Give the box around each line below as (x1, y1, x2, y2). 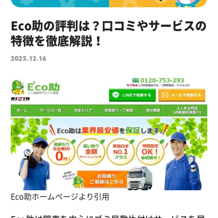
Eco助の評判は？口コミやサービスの (10, 16, 207, 34)
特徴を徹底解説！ (10, 31, 104, 49)
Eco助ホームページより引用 (10, 190, 109, 202)
